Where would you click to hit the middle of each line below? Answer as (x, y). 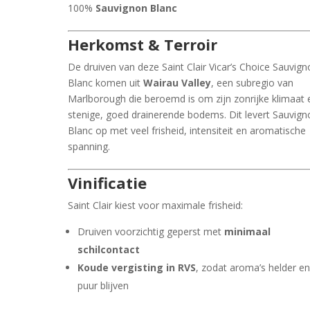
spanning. (89, 146)
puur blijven (103, 285)
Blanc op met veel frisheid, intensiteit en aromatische (187, 130)
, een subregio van (253, 82)
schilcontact (109, 249)
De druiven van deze (115, 66)
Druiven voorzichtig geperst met (151, 231)
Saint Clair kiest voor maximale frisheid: (156, 205)
